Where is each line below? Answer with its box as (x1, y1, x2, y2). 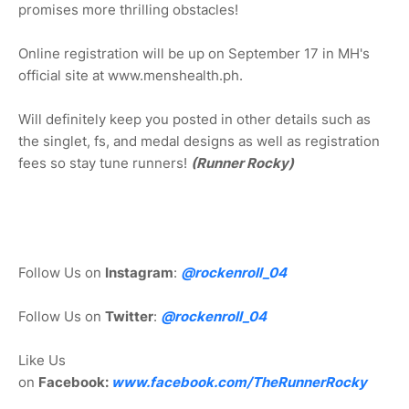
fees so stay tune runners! (18, 154, 191, 173)
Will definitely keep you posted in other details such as (18, 110, 371, 129)
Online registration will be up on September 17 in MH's (18, 45, 370, 63)
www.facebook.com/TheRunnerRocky (111, 373, 367, 392)
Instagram (105, 264, 173, 282)
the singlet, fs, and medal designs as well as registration (18, 132, 380, 151)
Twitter (105, 308, 153, 326)
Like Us (18, 351, 66, 370)
